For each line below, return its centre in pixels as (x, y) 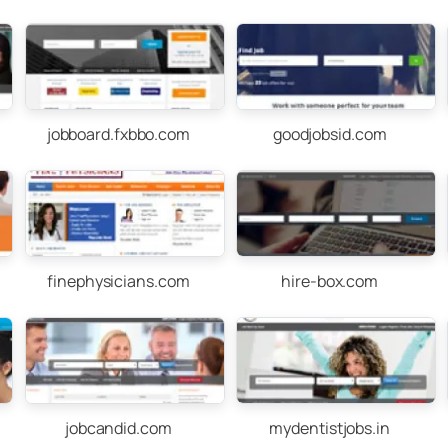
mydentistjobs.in (329, 428)
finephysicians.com (118, 281)
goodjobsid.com (329, 134)
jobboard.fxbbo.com (118, 134)
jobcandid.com (118, 428)
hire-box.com (330, 281)
